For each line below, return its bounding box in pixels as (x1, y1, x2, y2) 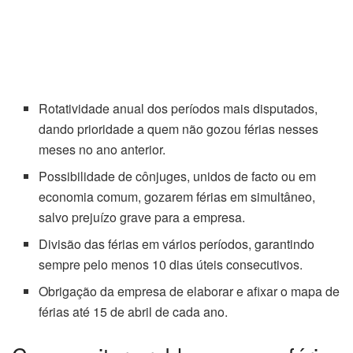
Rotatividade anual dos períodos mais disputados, (39, 99, 318, 118)
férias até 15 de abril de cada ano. (39, 303, 229, 321)
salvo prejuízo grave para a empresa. (39, 208, 246, 227)
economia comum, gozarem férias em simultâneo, (39, 188, 316, 206)
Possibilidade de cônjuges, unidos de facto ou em (39, 167, 317, 186)
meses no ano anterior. (39, 140, 166, 159)
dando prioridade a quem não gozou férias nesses (39, 120, 319, 139)
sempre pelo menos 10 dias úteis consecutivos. (39, 255, 303, 274)
